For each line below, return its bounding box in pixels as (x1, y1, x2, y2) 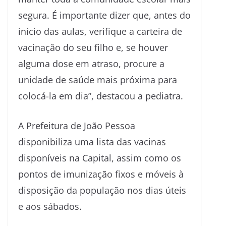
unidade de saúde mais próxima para (18, 73, 177, 86)
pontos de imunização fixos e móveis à (18, 167, 184, 180)
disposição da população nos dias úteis (18, 184, 186, 196)
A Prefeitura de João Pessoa (18, 119, 135, 132)
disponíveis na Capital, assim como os (18, 151, 181, 164)
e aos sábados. (18, 200, 82, 212)
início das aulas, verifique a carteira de (18, 25, 182, 37)
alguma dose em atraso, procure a (18, 57, 164, 70)
